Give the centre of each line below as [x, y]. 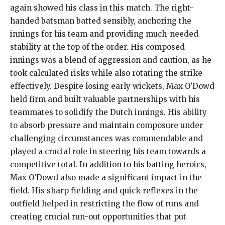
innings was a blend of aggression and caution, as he [111, 60]
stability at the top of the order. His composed [97, 47]
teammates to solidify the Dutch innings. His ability [108, 112]
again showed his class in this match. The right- [102, 8]
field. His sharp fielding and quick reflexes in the [104, 190]
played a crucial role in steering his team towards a [108, 151]
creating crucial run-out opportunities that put [98, 216]
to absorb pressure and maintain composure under [106, 125]
